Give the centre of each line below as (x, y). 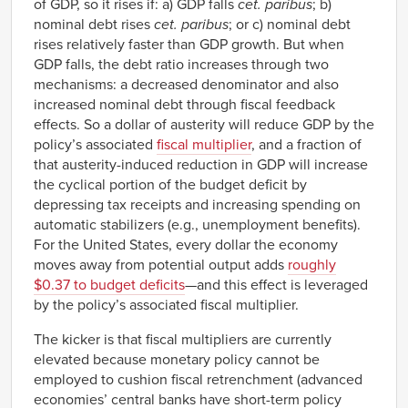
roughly (312, 265)
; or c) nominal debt (290, 24)
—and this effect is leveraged (276, 285)
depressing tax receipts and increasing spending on (197, 204)
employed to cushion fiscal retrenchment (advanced (198, 379)
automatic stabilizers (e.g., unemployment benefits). (197, 224)
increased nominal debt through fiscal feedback (184, 104)
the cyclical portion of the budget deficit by (170, 184)
